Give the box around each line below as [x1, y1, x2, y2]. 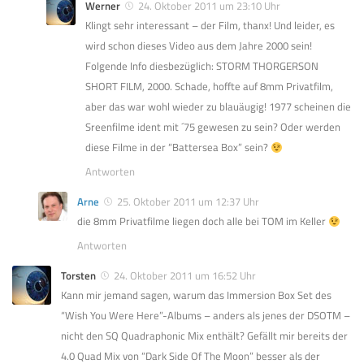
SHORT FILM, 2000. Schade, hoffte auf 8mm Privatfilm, [85, 78, 333, 95]
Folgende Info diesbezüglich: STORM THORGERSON [85, 58, 318, 75]
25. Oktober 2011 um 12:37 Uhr [117, 193, 259, 210]
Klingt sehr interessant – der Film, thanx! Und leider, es [85, 17, 335, 34]
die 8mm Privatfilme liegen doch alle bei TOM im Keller [77, 213, 328, 230]
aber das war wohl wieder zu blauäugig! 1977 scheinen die [85, 98, 351, 115]
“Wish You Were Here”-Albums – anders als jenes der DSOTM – [61, 307, 350, 324]
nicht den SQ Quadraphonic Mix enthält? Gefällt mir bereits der [61, 327, 348, 344]
